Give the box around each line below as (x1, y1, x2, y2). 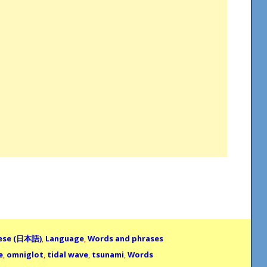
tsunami (92, 249, 124, 260)
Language (45, 232, 84, 244)
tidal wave (47, 249, 88, 260)
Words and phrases (88, 232, 163, 244)
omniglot (7, 249, 44, 260)
